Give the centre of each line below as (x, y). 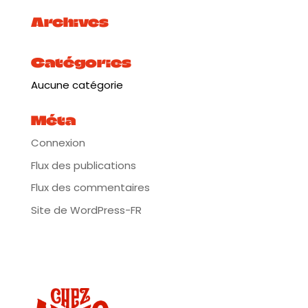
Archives (69, 22)
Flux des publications (83, 165)
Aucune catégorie (77, 85)
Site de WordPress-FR (86, 210)
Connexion (58, 143)
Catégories (81, 63)
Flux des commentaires (90, 187)
